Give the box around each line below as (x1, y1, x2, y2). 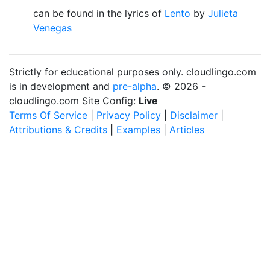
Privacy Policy (96, 109, 161, 121)
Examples (116, 124, 160, 136)
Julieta (208, 7, 238, 19)
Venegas (33, 22, 72, 34)
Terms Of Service (9, 109, 87, 121)
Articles (169, 124, 204, 136)
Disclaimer (170, 109, 218, 121)
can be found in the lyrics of (33, 7, 165, 19)
